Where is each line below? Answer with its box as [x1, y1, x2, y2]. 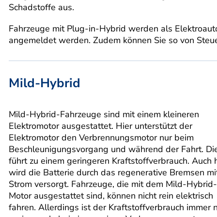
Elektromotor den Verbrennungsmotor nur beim [9, 131, 194, 143]
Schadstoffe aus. [9, 1, 74, 13]
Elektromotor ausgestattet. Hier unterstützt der [9, 120, 192, 132]
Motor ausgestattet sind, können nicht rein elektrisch [9, 189, 213, 201]
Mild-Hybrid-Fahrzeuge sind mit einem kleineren [9, 108, 199, 120]
